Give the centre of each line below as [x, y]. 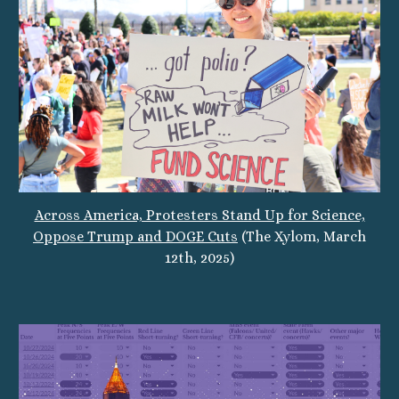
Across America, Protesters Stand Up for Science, [199, 216]
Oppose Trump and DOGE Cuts [135, 237]
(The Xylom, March [302, 237]
